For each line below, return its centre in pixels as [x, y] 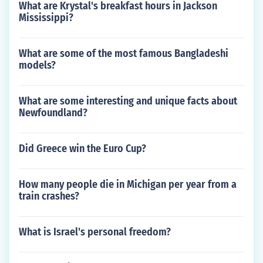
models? [37, 65]
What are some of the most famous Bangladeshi [124, 53]
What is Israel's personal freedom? [95, 232]
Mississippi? [46, 18]
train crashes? [49, 196]
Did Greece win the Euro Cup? [82, 149]
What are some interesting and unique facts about [128, 101]
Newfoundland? [53, 113]
